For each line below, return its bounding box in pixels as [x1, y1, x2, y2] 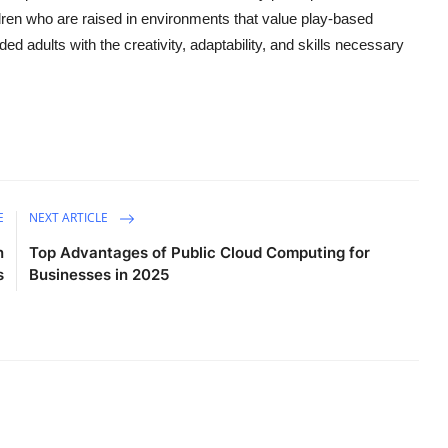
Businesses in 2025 [29, 265, 170, 285]
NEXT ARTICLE [29, 209, 112, 227]
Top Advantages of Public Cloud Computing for [29, 243, 371, 263]
